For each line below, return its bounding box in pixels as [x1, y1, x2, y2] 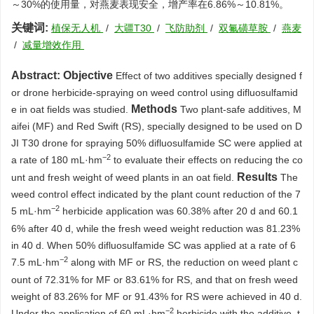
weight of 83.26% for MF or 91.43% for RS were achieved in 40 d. [11, 291, 302, 302]
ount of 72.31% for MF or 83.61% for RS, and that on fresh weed [11, 274, 298, 285]
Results [237, 171, 278, 183]
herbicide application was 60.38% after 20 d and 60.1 [60, 205, 298, 217]
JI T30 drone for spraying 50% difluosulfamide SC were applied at [11, 137, 302, 149]
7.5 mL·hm [11, 257, 60, 268]
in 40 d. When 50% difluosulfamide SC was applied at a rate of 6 [11, 240, 296, 251]
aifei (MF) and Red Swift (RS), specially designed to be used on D [11, 121, 302, 132]
